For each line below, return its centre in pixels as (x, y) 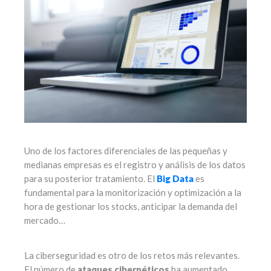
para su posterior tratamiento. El (90, 179)
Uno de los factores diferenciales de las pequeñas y (126, 151)
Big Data (175, 179)
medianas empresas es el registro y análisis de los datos (135, 165)
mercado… (45, 220)
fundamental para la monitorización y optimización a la (133, 193)
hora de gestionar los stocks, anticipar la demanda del (131, 207)
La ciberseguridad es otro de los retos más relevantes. (132, 256)
